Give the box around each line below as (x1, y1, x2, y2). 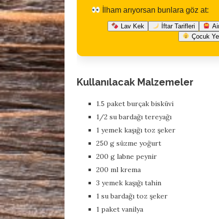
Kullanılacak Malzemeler (77, 76, 194, 88)
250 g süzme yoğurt (96, 139, 161, 148)
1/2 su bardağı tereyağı (96, 112, 172, 122)
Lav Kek (118, 22, 144, 30)
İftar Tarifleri (159, 22, 195, 30)
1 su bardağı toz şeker (96, 192, 168, 201)
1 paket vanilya (96, 205, 143, 214)
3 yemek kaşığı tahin (96, 178, 161, 188)
